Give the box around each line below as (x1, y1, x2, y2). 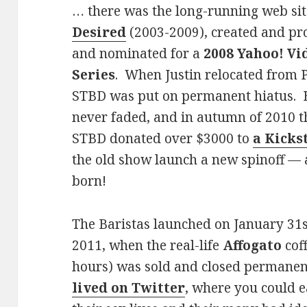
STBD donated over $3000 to (72, 129, 254, 147)
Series (72, 65, 116, 84)
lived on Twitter (72, 278, 186, 297)
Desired (72, 23, 127, 41)
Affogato (223, 236, 282, 254)
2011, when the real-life (72, 236, 223, 254)
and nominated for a (72, 44, 204, 62)
